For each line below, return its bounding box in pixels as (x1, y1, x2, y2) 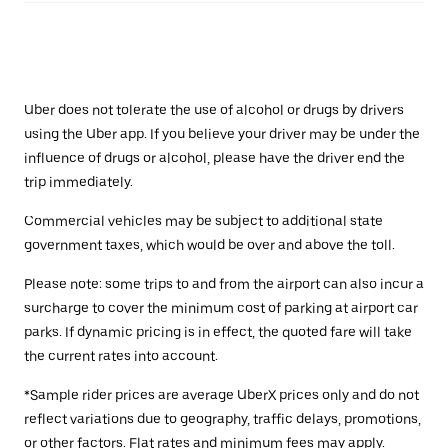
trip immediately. (24, 174, 133, 190)
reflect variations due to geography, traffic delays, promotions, (24, 411, 421, 427)
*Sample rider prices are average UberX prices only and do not (24, 387, 419, 403)
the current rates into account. (24, 348, 218, 364)
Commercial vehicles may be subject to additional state (24, 213, 383, 229)
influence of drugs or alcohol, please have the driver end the (24, 150, 405, 166)
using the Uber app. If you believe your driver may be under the (24, 126, 420, 142)
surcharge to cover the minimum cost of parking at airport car (24, 300, 418, 316)
